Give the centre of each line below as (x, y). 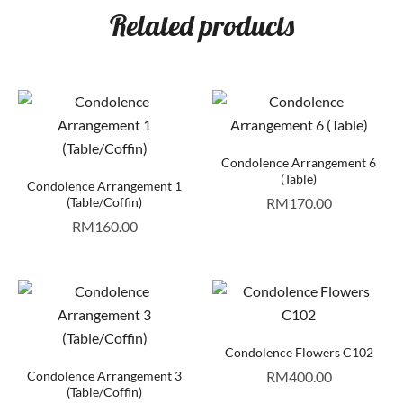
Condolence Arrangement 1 (104, 185)
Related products (201, 25)
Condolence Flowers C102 (299, 352)
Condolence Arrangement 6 (299, 162)
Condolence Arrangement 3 (104, 375)
